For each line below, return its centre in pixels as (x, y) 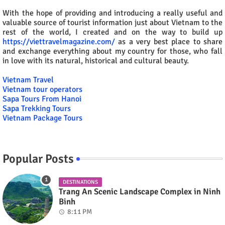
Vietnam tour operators (42, 89)
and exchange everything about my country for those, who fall (113, 51)
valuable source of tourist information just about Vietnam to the (113, 22)
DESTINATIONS (80, 182)
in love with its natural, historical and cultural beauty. (96, 61)
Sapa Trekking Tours (37, 108)
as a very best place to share (169, 41)
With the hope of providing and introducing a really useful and (113, 13)
